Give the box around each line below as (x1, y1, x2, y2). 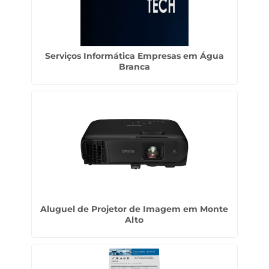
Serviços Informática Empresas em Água (44, 50, 224, 61)
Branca (118, 61, 150, 72)
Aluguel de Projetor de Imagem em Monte (40, 204, 229, 214)
